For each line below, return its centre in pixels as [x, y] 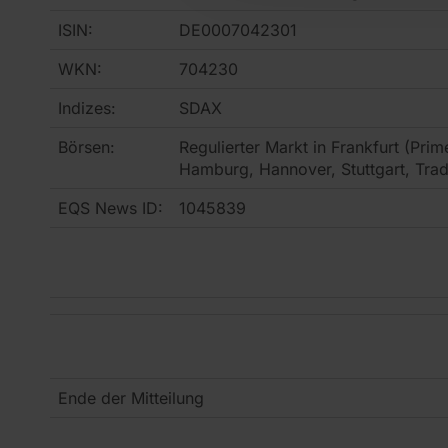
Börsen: [86, 146]
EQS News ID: [110, 207]
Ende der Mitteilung [131, 397]
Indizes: [87, 107]
